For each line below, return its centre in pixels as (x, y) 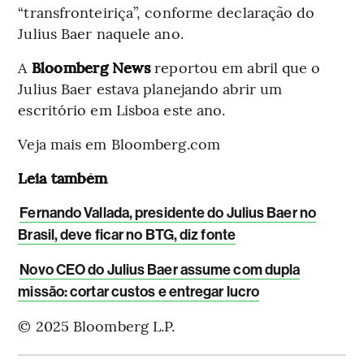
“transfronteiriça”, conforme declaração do (167, 12)
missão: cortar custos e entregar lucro (139, 292)
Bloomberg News (93, 67)
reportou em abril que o (238, 67)
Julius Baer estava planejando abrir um (150, 89)
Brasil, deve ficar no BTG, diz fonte (127, 235)
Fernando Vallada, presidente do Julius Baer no (168, 213)
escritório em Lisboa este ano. (122, 110)
